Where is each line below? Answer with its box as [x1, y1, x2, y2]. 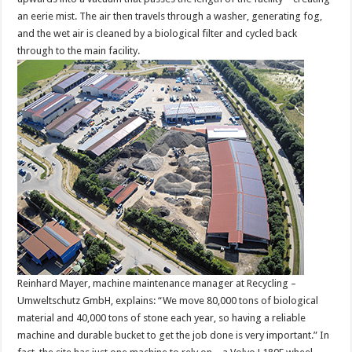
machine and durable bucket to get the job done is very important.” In [17, 328, 330, 341]
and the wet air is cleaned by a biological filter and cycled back [17, 27, 298, 39]
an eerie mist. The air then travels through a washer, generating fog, [17, 9, 323, 22]
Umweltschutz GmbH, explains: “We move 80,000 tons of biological [17, 294, 319, 306]
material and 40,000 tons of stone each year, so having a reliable [17, 311, 306, 324]
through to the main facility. [17, 44, 141, 57]
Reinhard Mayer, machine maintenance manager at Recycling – [17, 277, 297, 289]
